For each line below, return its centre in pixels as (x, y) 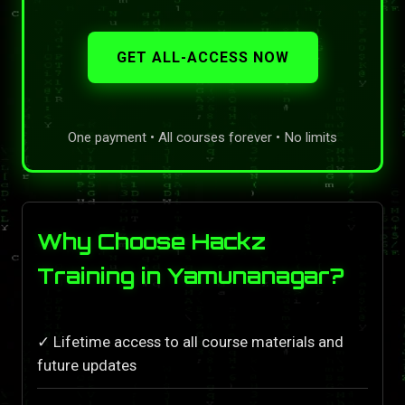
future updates (87, 365)
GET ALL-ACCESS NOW (202, 57)
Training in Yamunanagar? (191, 275)
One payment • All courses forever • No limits (202, 137)
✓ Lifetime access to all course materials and (190, 341)
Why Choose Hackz (151, 241)
